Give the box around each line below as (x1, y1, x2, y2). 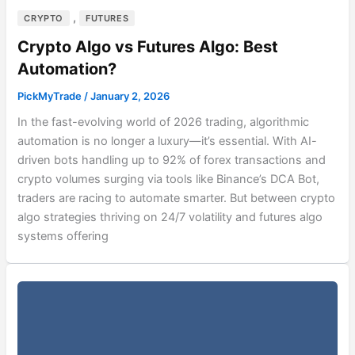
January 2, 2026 (90, 90, 170, 103)
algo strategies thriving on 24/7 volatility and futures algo (17, 210, 323, 225)
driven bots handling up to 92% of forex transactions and (17, 153, 326, 168)
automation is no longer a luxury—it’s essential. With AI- (17, 134, 318, 149)
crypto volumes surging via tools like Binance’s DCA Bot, (17, 172, 320, 187)
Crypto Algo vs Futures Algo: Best (17, 37, 279, 57)
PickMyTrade (17, 90, 85, 103)
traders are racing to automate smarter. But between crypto (17, 191, 336, 206)
